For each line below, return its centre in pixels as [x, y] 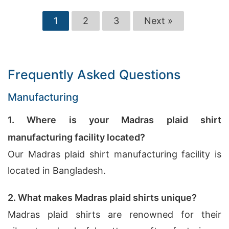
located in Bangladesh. [57, 170]
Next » [158, 21]
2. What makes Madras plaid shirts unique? [102, 198]
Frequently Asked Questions [94, 75]
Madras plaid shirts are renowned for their [114, 214]
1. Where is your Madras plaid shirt [114, 120]
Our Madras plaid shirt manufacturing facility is [114, 154]
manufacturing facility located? [76, 137]
